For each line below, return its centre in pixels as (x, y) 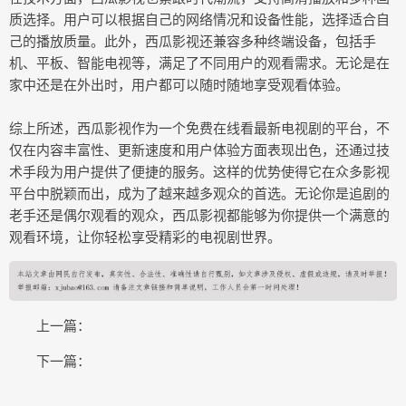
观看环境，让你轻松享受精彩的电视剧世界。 (145, 237)
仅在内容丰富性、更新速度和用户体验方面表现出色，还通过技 (199, 150)
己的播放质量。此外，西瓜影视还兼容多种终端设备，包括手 (193, 41)
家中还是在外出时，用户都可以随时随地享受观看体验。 (179, 84)
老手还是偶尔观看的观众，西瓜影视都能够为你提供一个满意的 (199, 215)
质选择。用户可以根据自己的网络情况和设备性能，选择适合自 (199, 19)
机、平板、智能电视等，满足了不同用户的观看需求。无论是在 (199, 63)
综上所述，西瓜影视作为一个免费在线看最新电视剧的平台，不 (199, 128)
